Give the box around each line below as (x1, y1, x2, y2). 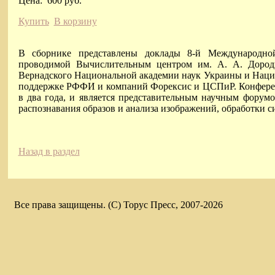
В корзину (53, 15, 97, 26)
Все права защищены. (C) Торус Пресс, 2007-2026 (14, 199, 223, 210)
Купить (18, 15, 49, 26)
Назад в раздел (18, 145, 80, 157)
